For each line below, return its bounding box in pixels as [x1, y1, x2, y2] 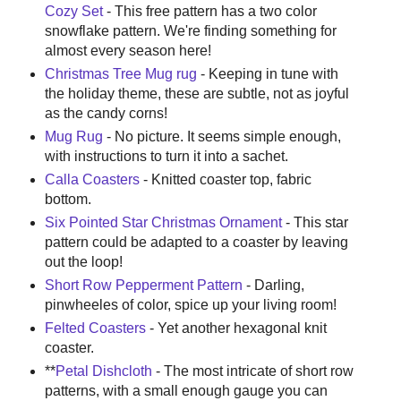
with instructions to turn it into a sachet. [44, 149, 288, 165]
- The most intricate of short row [151, 363, 354, 379]
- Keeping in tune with [200, 66, 338, 82]
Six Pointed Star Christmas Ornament [44, 214, 282, 230]
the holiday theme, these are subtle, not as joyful [44, 86, 349, 102]
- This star [281, 214, 348, 230]
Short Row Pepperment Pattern [44, 277, 243, 293]
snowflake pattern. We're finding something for [44, 23, 337, 39]
